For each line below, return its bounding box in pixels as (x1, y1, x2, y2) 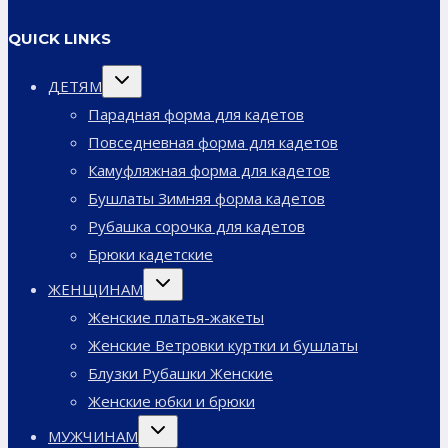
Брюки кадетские (88, 244, 213, 265)
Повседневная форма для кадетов (88, 132, 338, 153)
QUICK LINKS (8, 29, 111, 49)
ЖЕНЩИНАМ (48, 279, 143, 300)
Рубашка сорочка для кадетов (88, 216, 305, 237)
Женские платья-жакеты (88, 307, 264, 328)
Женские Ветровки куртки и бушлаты (88, 335, 358, 356)
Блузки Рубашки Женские (88, 363, 273, 384)
